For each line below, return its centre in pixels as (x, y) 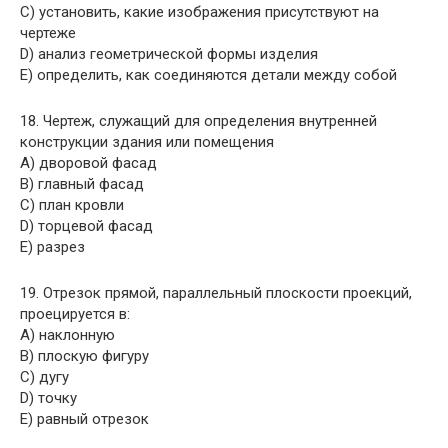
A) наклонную (67, 335)
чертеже (48, 33)
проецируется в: (75, 314)
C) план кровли (72, 205)
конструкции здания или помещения (147, 142)
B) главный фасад (82, 184)
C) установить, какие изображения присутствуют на (199, 12)
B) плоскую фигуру (84, 356)
